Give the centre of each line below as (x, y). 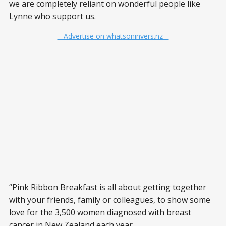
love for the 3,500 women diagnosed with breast (100, 213)
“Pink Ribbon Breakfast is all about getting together (108, 187)
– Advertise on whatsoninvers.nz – (113, 36)
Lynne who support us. (52, 16)
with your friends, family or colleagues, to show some (110, 200)
